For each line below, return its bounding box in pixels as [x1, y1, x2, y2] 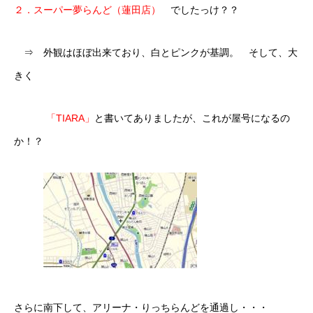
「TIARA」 [46, 112, 94, 124]
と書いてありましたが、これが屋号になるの [94, 112, 290, 124]
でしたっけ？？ [161, 4, 239, 15]
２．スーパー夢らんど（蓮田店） [14, 4, 161, 15]
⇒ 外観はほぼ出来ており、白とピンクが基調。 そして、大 [14, 47, 298, 58]
